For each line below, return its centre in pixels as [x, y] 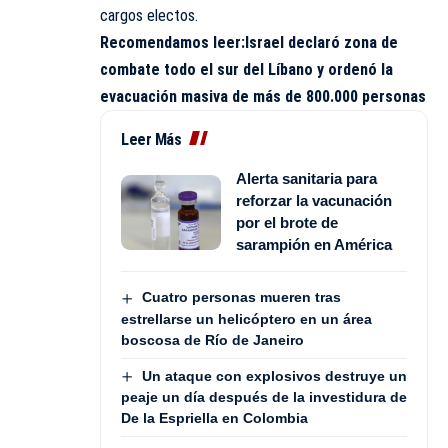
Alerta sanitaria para [306, 179]
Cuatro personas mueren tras [241, 297]
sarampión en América [314, 245]
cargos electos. [149, 16]
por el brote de [287, 223]
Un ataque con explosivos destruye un [274, 375]
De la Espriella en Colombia [214, 418]
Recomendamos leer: [172, 43]
